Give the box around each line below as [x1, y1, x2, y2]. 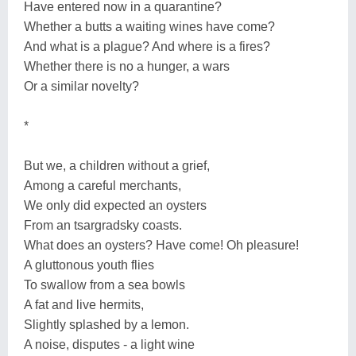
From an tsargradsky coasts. [24, 218, 182, 232]
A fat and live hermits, [24, 297, 144, 311]
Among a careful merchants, [24, 178, 181, 192]
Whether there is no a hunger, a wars [24, 59, 230, 73]
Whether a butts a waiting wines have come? [24, 19, 275, 33]
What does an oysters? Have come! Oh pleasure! [24, 238, 299, 252]
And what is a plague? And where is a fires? [24, 39, 270, 53]
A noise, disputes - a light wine [24, 337, 195, 351]
